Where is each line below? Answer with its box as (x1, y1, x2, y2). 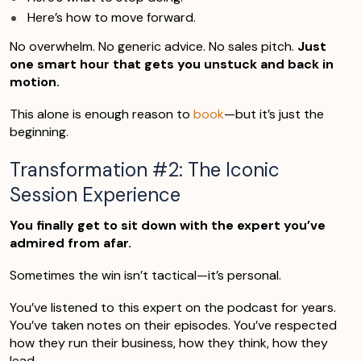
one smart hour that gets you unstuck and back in (10, 55, 334, 73)
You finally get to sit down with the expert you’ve (10, 216, 326, 234)
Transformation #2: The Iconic (10, 156, 280, 182)
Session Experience (10, 181, 180, 207)
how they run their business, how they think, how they (10, 334, 328, 351)
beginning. (10, 122, 68, 140)
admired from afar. (10, 234, 131, 251)
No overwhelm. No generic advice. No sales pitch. (10, 37, 297, 55)
